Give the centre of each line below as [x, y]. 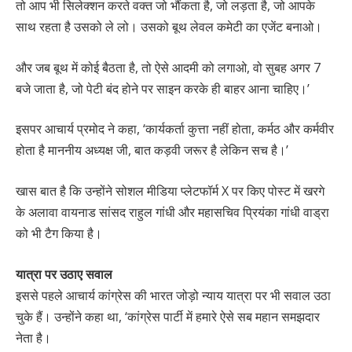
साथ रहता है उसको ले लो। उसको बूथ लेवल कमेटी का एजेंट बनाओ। [169, 27]
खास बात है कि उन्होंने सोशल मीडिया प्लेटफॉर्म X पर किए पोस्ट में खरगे [170, 191]
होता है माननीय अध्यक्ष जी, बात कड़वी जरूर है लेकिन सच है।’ [152, 150]
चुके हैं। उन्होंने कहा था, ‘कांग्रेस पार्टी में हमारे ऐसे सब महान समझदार [168, 316]
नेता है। [33, 337]
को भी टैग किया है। [59, 233]
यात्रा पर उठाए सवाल [64, 274]
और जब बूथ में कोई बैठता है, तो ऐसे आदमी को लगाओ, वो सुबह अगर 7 [168, 67]
